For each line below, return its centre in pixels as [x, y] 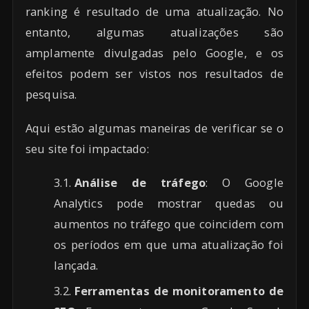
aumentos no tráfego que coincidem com [169, 223]
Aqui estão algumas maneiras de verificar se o [154, 128]
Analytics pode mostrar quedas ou [169, 203]
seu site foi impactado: [87, 148]
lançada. [76, 265]
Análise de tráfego [140, 182]
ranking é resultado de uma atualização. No [154, 11]
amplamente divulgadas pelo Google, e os [154, 52]
